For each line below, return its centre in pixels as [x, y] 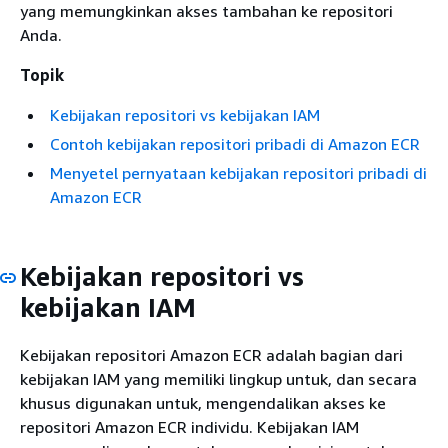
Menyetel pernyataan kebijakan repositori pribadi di [238, 173]
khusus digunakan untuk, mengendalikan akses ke [203, 402]
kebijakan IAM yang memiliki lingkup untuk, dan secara [218, 378]
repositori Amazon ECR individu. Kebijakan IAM [189, 426]
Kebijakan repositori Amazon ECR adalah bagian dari [211, 354]
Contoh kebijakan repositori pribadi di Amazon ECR [235, 144]
